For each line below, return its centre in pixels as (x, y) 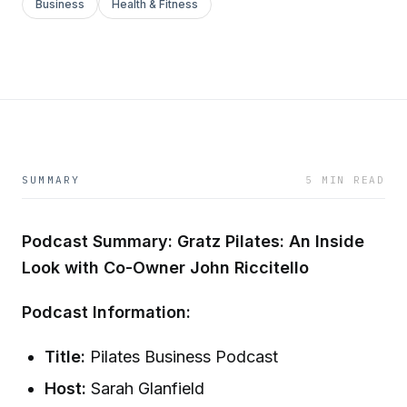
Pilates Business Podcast (182, 356)
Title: (65, 356)
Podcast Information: (106, 312)
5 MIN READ (345, 180)
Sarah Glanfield (146, 388)
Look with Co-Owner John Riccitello (165, 268)
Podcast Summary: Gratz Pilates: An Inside (193, 241)
